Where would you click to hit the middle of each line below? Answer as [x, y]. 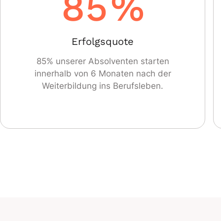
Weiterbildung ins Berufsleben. [103, 86]
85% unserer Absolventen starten [103, 61]
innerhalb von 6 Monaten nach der [103, 74]
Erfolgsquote [103, 42]
